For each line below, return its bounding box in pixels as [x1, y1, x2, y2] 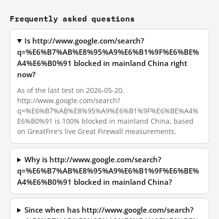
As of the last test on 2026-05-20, [17, 86, 124, 95]
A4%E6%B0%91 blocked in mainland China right [17, 59, 187, 68]
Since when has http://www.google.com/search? [24, 205, 194, 215]
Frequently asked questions [10, 12, 135, 25]
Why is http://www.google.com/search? [24, 155, 162, 164]
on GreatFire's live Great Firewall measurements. [17, 127, 176, 136]
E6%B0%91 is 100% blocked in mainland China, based [17, 116, 194, 126]
